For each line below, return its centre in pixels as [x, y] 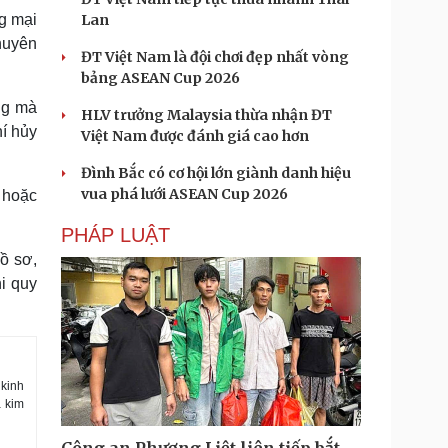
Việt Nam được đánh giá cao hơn [195, 136]
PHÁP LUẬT [115, 235]
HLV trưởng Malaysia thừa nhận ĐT [206, 115]
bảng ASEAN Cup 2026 [160, 78]
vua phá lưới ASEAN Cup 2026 [184, 194]
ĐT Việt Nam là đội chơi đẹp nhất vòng [215, 57]
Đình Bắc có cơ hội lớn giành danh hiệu [216, 173]
